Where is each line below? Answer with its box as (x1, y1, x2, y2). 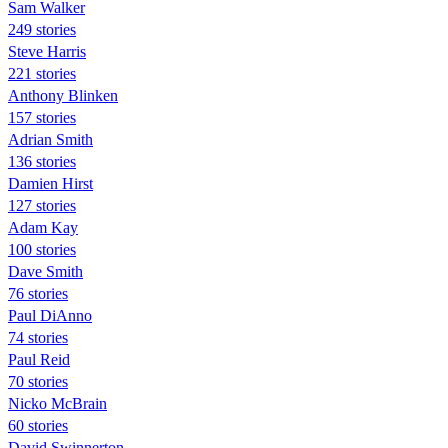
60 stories (8, 416, 68, 434)
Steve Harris (8, 42, 86, 60)
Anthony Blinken (8, 86, 118, 104)
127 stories (8, 196, 76, 214)
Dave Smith (8, 262, 83, 280)
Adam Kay (8, 218, 78, 236)
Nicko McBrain (8, 394, 107, 412)
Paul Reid (8, 350, 70, 368)
